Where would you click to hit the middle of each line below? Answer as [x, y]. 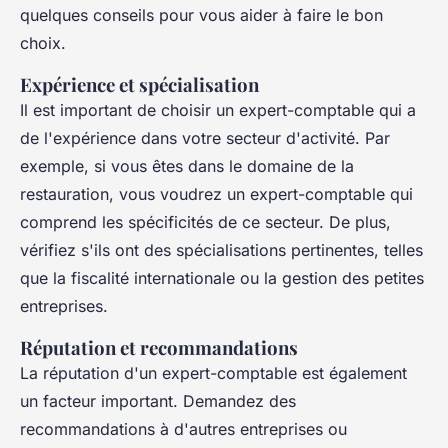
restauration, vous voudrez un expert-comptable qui [216, 193]
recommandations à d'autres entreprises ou [183, 428]
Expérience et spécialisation [139, 84]
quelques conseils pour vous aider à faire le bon [201, 14]
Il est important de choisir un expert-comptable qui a [218, 109]
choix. [43, 42]
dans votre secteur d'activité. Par [263, 137]
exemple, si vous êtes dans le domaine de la [187, 165]
